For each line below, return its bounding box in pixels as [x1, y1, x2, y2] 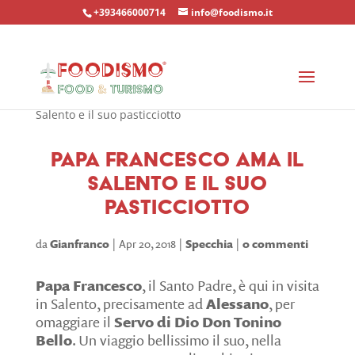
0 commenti [242, 236, 308, 251]
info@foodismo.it [190, 6, 273, 19]
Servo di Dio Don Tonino [113, 312, 281, 332]
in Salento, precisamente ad [35, 294, 206, 314]
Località [80, 89, 124, 104]
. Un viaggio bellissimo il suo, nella [71, 330, 281, 350]
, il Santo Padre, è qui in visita [141, 276, 319, 296]
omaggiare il [35, 312, 114, 332]
